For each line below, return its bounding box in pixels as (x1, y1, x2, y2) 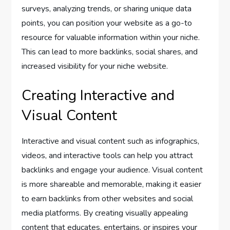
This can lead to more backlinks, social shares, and (22, 46, 198, 57)
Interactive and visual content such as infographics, (22, 135, 200, 147)
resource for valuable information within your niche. (22, 31, 200, 43)
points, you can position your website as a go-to (22, 17, 193, 29)
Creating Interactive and (22, 85, 175, 105)
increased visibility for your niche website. (22, 60, 168, 72)
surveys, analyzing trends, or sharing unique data (22, 3, 192, 14)
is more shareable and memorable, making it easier (22, 178, 202, 190)
